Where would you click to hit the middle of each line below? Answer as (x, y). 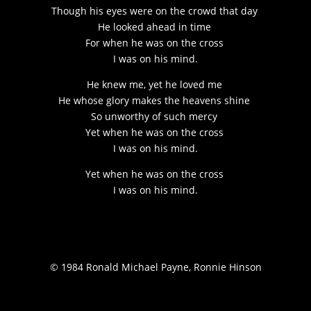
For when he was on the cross (155, 43)
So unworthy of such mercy (155, 117)
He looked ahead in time (155, 27)
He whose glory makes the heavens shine (155, 101)
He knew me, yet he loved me (155, 85)
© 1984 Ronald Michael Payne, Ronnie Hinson (155, 267)
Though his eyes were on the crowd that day (155, 11)
